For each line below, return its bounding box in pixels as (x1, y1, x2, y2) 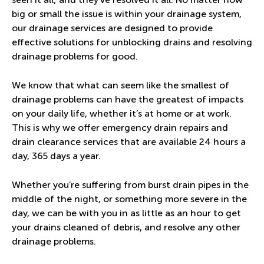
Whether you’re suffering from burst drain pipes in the (12, 179, 249, 191)
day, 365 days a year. (12, 150, 103, 162)
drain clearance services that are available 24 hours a (12, 136, 246, 148)
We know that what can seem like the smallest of (12, 80, 229, 91)
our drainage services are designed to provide (12, 22, 213, 34)
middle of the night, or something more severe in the (12, 193, 247, 205)
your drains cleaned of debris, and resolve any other (12, 222, 240, 233)
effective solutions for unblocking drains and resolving (12, 37, 252, 48)
